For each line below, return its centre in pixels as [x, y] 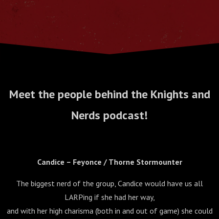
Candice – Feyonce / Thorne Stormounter [109, 162]
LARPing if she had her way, [109, 197]
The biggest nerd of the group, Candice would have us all [109, 183]
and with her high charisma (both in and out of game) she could [109, 211]
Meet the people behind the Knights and [109, 94]
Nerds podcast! [109, 115]
